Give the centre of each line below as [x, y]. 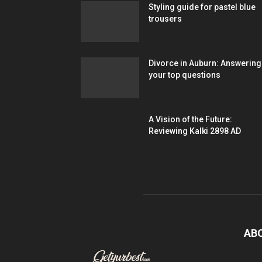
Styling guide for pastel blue [202, 7]
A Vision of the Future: [190, 120]
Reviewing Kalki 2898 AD [195, 131]
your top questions [185, 75]
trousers [165, 19]
